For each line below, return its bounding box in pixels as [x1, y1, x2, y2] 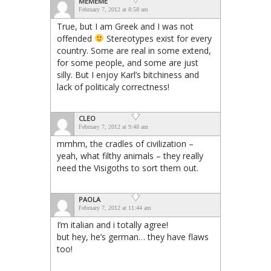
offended [57, 32, 94, 44]
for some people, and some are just [57, 56, 198, 68]
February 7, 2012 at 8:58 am [79, 5, 148, 13]
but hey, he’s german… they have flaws [57, 230, 209, 243]
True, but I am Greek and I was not [57, 20, 194, 32]
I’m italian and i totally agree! [57, 218, 168, 230]
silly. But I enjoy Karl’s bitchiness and [57, 68, 199, 80]
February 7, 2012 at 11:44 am [79, 204, 151, 211]
